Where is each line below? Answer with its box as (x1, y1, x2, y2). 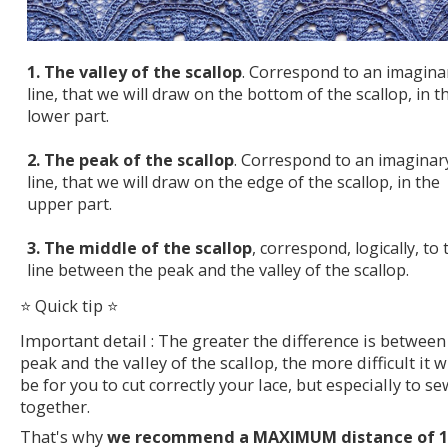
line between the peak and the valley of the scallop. (27, 258, 409, 281)
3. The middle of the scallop (27, 236, 252, 259)
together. (20, 396, 90, 419)
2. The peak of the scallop (27, 148, 234, 171)
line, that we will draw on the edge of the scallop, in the (27, 170, 440, 193)
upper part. (27, 192, 112, 215)
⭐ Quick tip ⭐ (20, 295, 118, 318)
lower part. (27, 104, 109, 127)
